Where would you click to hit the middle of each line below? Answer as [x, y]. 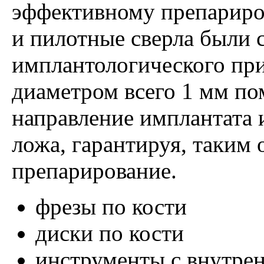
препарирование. [94, 170]
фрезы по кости [111, 206]
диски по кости [110, 233]
